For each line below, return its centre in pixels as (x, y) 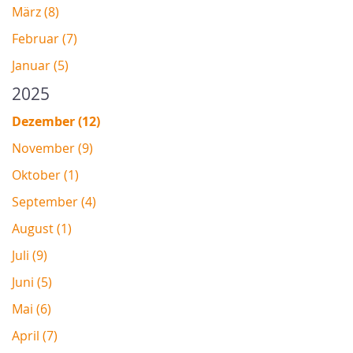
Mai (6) (32, 308)
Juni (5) (32, 282)
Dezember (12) (56, 121)
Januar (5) (40, 65)
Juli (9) (30, 255)
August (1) (42, 228)
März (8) (35, 11)
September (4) (54, 201)
